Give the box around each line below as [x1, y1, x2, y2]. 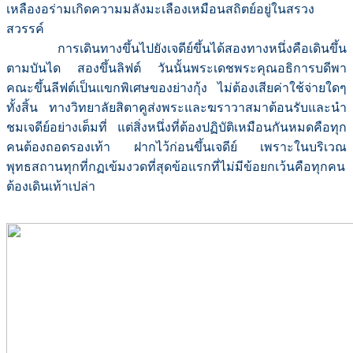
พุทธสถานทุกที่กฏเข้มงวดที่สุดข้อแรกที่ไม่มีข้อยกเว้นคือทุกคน [6, 160, 345, 174]
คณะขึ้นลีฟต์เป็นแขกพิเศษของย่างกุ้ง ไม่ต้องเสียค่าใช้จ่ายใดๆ [6, 81, 347, 95]
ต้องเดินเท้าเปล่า [6, 180, 98, 194]
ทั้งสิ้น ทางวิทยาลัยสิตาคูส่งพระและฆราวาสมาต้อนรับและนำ [6, 101, 347, 115]
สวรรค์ [6, 22, 44, 36]
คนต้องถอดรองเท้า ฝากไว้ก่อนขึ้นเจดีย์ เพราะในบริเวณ [6, 140, 347, 154]
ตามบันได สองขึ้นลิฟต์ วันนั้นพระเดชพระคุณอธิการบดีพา [6, 61, 347, 76]
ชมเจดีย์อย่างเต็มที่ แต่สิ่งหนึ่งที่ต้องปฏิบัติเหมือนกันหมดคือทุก [6, 121, 347, 135]
